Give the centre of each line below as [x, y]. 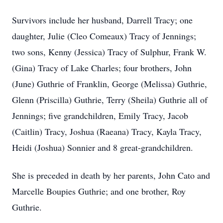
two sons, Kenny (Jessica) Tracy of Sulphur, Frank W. [109, 52]
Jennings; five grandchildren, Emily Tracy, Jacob [100, 115]
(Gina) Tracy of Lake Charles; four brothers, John [102, 68]
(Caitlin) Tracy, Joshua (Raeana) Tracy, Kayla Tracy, [107, 131]
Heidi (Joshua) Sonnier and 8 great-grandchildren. [103, 147]
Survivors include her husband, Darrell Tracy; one [102, 20]
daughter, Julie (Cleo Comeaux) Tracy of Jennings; [104, 36]
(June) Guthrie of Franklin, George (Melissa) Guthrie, [110, 84]
